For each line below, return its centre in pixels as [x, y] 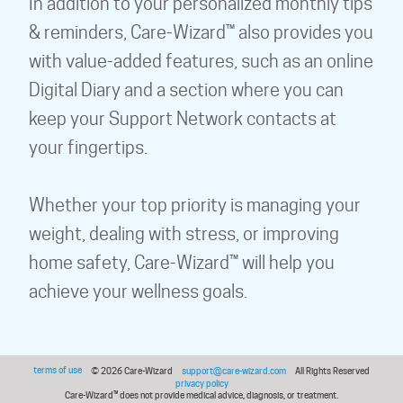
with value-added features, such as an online [201, 61]
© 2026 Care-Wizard [132, 371]
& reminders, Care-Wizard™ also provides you [201, 32]
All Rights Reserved [332, 371]
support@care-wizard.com [234, 371]
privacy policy [201, 383]
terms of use [58, 370]
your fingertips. [88, 148]
